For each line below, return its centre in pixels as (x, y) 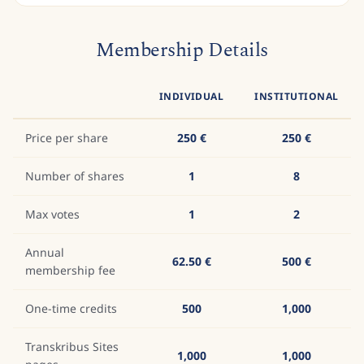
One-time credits (71, 308)
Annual (45, 252)
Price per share (67, 138)
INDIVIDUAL (191, 96)
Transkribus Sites (72, 347)
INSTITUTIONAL (297, 96)
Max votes (52, 214)
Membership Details (182, 50)
